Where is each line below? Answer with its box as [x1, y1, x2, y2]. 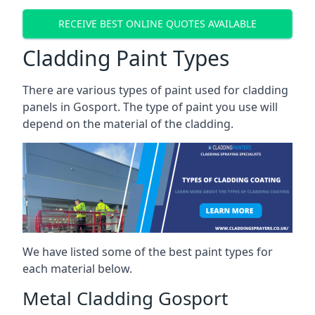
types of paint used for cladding [116, 82, 288, 98]
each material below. [22, 260, 132, 276]
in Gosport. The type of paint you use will [58, 98, 278, 115]
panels [22, 98, 58, 115]
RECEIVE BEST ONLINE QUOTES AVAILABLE [58, 17, 257, 31]
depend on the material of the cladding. [22, 115, 233, 131]
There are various [22, 82, 116, 98]
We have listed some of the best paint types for [22, 243, 273, 259]
